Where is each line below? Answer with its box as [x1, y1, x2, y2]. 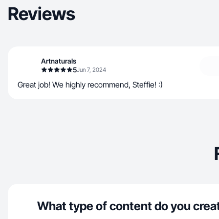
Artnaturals [41, 57, 76, 65]
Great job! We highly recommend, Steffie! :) [18, 80, 163, 89]
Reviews [8, 3, 75, 24]
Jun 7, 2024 [77, 66, 106, 73]
